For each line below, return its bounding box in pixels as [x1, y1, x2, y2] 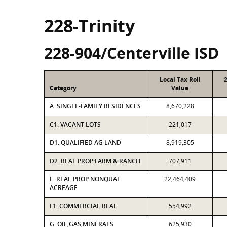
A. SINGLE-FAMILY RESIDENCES [50, 102, 141, 110]
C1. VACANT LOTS [50, 120, 101, 129]
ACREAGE [50, 183, 78, 192]
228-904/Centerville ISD [44, 43, 219, 63]
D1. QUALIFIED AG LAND [50, 138, 121, 147]
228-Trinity [44, 14, 135, 37]
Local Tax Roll [159, 75, 201, 84]
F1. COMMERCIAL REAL [50, 202, 117, 210]
